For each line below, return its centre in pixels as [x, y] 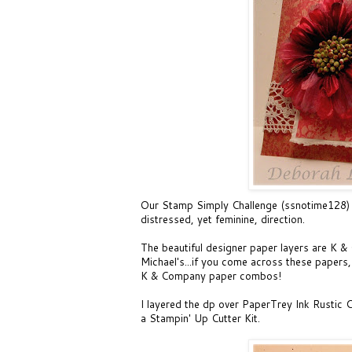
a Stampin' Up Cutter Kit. [200, 318]
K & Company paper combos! [211, 275]
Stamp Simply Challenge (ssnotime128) [256, 205]
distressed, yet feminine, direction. [223, 219]
